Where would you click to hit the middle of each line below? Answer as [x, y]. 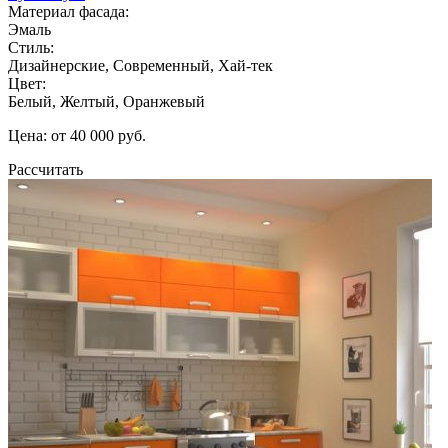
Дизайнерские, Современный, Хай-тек [140, 65]
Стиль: [31, 47]
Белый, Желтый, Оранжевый [106, 101]
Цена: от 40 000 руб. [77, 135]
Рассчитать [45, 169]
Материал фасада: [68, 11]
